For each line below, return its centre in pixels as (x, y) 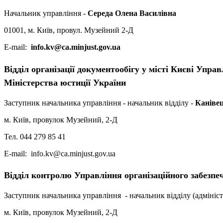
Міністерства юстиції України (66, 82)
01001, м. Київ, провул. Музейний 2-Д (70, 30)
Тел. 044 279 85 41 (35, 136)
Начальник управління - (46, 13)
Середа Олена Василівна (132, 13)
